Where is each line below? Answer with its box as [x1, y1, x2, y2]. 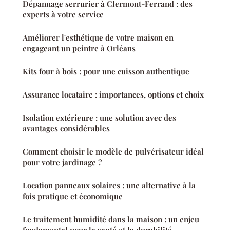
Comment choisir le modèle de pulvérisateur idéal [23, 146, 204, 157]
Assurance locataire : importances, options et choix [23, 89, 204, 100]
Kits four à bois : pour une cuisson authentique [23, 66, 189, 77]
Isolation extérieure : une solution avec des [23, 112, 176, 123]
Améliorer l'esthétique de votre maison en [23, 32, 174, 43]
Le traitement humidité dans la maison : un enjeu [23, 214, 199, 225]
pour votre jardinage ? [23, 157, 102, 168]
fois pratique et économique [23, 191, 123, 202]
